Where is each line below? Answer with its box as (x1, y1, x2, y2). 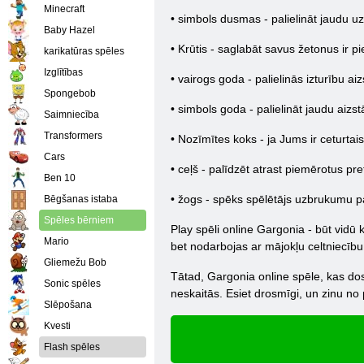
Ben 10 (44, 172, 76, 184)
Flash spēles (44, 341, 100, 353)
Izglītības (44, 67, 83, 78)
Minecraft (44, 3, 84, 15)
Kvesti (44, 320, 71, 331)
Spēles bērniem (44, 214, 114, 226)
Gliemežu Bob (44, 257, 106, 268)
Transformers (44, 130, 102, 141)
